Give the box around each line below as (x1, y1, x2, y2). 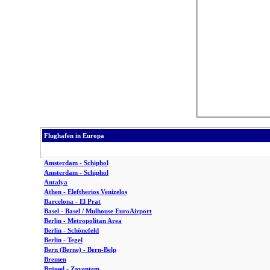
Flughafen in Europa (44, 132, 104, 139)
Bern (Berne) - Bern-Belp (44, 246, 116, 253)
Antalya (44, 178, 67, 186)
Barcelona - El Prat (44, 198, 101, 205)
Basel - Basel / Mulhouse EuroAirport (44, 207, 152, 215)
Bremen (44, 256, 66, 263)
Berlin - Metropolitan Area (44, 217, 122, 224)
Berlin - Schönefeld (44, 227, 99, 234)
